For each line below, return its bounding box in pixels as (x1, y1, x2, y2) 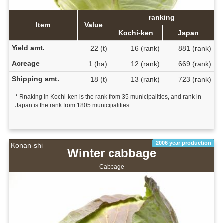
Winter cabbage (67, 146, 156, 160)
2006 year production (155, 140, 211, 146)
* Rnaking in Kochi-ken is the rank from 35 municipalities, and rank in (15, 93, 201, 101)
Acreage (11, 59, 40, 68)
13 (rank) (130, 75, 160, 84)
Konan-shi (11, 141, 43, 150)
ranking (148, 13, 175, 22)
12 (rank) (130, 60, 160, 68)
